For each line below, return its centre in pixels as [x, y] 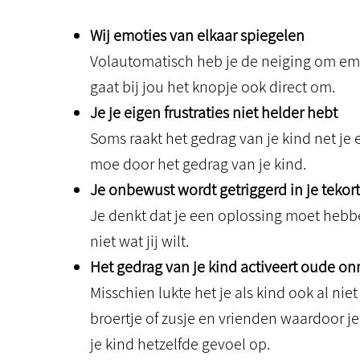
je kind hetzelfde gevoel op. [180, 344]
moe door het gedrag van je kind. [198, 164]
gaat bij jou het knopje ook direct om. [213, 87]
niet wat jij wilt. [140, 241]
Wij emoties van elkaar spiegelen [197, 35]
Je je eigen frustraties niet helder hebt [214, 112]
